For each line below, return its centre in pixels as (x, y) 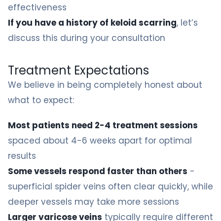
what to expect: (41, 100)
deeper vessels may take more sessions (93, 202)
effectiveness (37, 7)
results (22, 156)
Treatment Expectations (78, 70)
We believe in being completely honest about (105, 85)
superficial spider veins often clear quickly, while (110, 186)
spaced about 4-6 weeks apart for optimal (100, 141)
